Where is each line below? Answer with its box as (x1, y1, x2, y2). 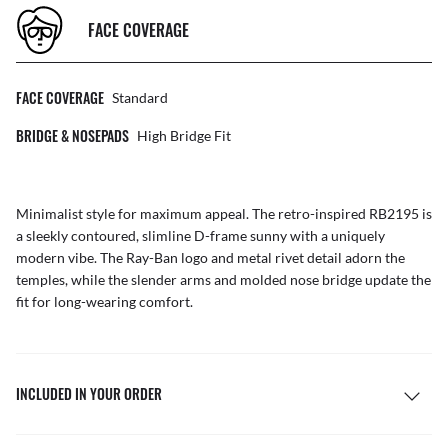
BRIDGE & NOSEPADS (16, 125, 129, 147)
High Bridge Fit (137, 127, 231, 145)
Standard (112, 89, 168, 107)
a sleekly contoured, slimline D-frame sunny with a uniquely (16, 227, 385, 245)
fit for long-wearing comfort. (16, 293, 193, 311)
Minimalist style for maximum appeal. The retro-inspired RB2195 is (16, 205, 432, 223)
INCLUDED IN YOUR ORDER (16, 383, 162, 405)
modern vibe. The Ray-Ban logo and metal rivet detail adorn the (16, 249, 405, 267)
